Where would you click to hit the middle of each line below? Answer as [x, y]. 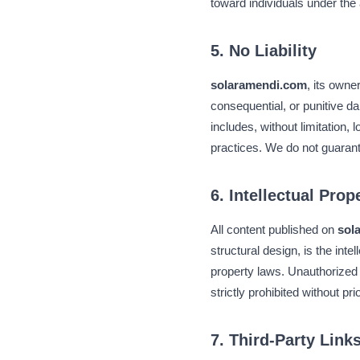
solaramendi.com [259, 85]
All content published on [274, 229]
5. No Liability [264, 51]
